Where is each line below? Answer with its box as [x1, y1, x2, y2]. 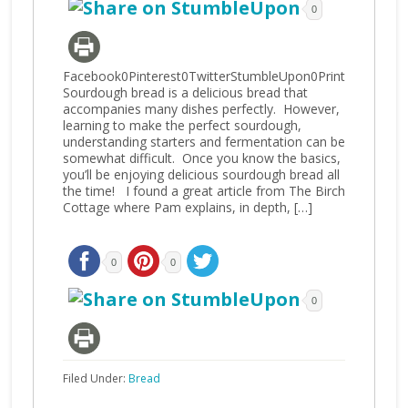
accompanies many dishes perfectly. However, [62, 100, 340, 117]
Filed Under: [62, 371, 128, 386]
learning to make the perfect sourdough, [62, 117, 301, 134]
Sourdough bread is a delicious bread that [62, 84, 308, 101]
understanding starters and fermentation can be [62, 133, 345, 150]
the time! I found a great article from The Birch [62, 182, 345, 199]
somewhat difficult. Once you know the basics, [62, 149, 341, 167]
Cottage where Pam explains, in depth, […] [62, 199, 312, 216]
